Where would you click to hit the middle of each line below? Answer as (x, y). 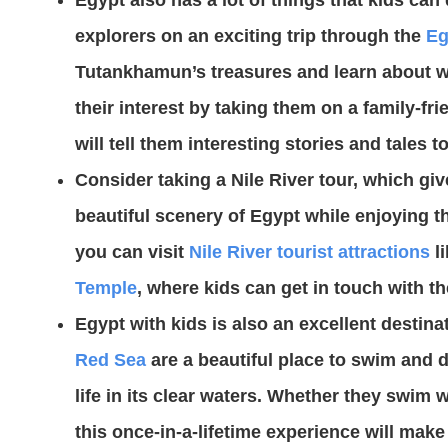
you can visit (132, 251)
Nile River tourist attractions (309, 251)
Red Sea (110, 359)
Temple (106, 287)
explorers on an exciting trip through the (250, 35)
